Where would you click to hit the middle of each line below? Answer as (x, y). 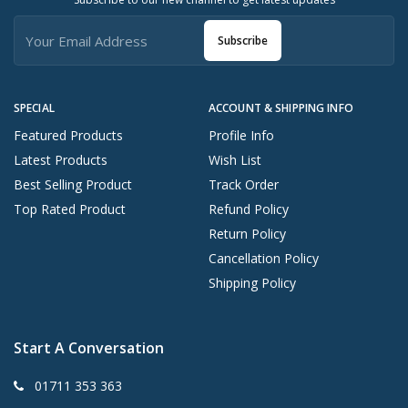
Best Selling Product (73, 185)
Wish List (235, 160)
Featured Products (68, 136)
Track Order (244, 185)
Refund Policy (249, 209)
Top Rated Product (70, 209)
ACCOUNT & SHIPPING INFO (281, 108)
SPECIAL (34, 108)
